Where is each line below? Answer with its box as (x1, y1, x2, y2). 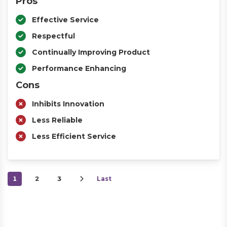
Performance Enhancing (32, 64, 126, 73)
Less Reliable (32, 116, 83, 125)
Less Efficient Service (32, 132, 116, 141)
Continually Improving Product (32, 48, 150, 57)
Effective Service (32, 15, 99, 24)
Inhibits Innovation (32, 99, 104, 108)
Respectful (32, 31, 75, 41)
